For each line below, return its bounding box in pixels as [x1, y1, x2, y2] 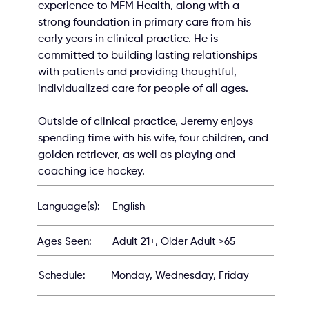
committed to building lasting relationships [38, 50, 261, 61]
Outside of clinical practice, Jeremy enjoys [38, 116, 257, 128]
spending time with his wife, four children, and [38, 132, 272, 144]
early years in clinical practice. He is [38, 33, 221, 45]
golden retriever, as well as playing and [38, 149, 239, 161]
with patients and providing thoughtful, [38, 66, 240, 78]
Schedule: [39, 270, 86, 281]
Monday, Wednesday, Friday [110, 270, 249, 281]
